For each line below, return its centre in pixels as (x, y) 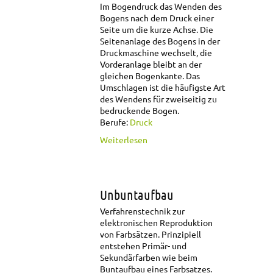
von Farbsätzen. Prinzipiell (151, 234)
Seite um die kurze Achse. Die (157, 30)
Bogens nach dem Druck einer (157, 18)
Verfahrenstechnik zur (142, 211)
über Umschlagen (181, 139)
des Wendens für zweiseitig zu (158, 99)
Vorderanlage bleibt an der (151, 64)
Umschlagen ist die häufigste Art (163, 87)
